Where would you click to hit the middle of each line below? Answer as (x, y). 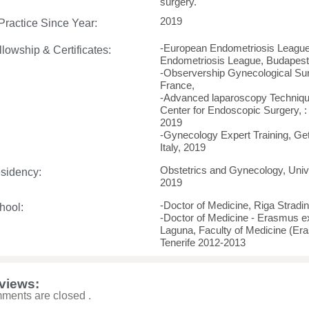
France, (177, 85)
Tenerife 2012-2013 (202, 242)
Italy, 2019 (182, 147)
